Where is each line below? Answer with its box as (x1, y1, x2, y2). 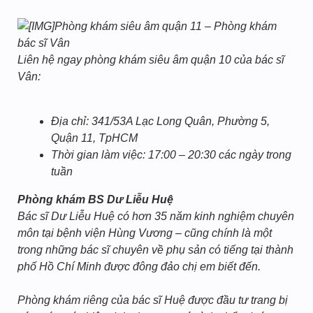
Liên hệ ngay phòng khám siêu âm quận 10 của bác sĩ (17, 54, 284, 66)
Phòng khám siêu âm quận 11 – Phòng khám (54, 20, 277, 32)
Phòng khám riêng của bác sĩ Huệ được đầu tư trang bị (17, 294, 288, 306)
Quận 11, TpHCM (51, 132, 138, 144)
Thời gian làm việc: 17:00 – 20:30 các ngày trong (51, 149, 291, 161)
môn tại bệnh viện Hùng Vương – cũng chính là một (17, 227, 272, 239)
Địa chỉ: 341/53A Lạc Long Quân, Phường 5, (51, 115, 270, 127)
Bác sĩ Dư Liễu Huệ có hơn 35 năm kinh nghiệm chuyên (17, 210, 294, 222)
